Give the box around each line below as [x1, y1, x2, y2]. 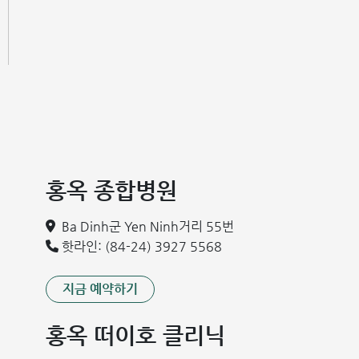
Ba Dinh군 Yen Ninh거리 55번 [62, 219, 235, 234]
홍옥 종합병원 [46, 177, 178, 203]
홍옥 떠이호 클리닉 [46, 322, 226, 348]
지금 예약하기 [63, 281, 139, 296]
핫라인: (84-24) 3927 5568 [62, 239, 223, 254]
